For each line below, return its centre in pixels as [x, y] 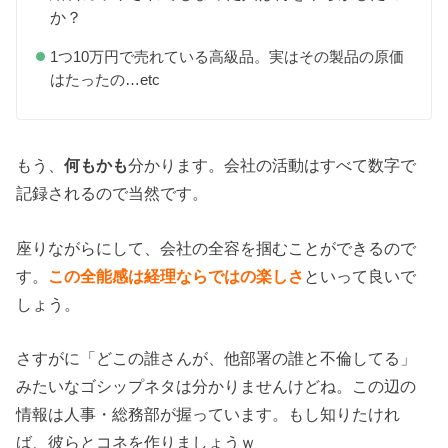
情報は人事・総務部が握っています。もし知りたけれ [208, 413]
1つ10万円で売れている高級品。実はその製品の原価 [226, 57]
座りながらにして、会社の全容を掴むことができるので [216, 247]
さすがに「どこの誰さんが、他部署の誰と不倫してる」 [216, 357]
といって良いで [360, 275]
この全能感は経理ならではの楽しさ [176, 275]
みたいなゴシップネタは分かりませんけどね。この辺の [216, 385]
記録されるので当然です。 [112, 193]
